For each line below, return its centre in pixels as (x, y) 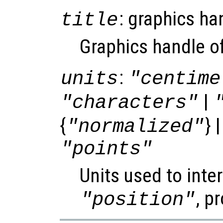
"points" (107, 149)
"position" (138, 200)
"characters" (130, 103)
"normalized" (136, 126)
